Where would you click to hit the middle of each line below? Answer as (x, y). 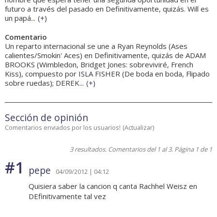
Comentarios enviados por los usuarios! (63, 128)
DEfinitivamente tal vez (67, 196)
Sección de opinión (46, 118)
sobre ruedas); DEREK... (44, 83)
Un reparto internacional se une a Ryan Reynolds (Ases (96, 46)
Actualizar (139, 128)
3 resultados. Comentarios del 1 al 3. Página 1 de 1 (141, 149)
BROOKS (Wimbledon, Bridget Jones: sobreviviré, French (99, 65)
